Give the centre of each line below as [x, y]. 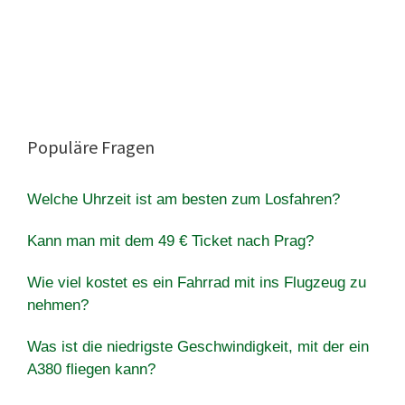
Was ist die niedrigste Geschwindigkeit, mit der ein [198, 346]
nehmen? [58, 305]
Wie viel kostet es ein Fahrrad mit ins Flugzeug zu [197, 282]
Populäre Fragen [91, 146]
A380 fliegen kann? [91, 369]
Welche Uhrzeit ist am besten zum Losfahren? [184, 199]
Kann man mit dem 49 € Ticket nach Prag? [170, 240]
